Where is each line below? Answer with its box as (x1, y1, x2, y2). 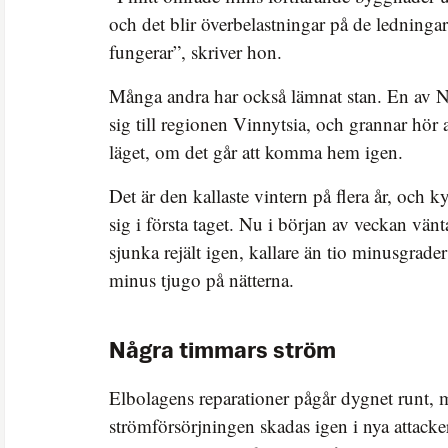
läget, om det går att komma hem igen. (109, 138, 403, 164)
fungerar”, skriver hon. (109, 38, 282, 64)
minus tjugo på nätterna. (109, 266, 294, 292)
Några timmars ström (109, 340, 336, 363)
